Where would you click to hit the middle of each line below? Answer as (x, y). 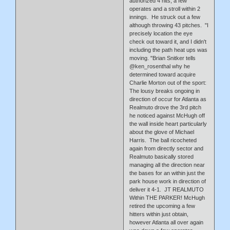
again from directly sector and (167, 148)
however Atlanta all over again (167, 222)
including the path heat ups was (169, 50)
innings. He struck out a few (165, 17)
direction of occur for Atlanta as (168, 99)
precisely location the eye (161, 33)
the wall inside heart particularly (168, 123)
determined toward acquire (163, 74)
